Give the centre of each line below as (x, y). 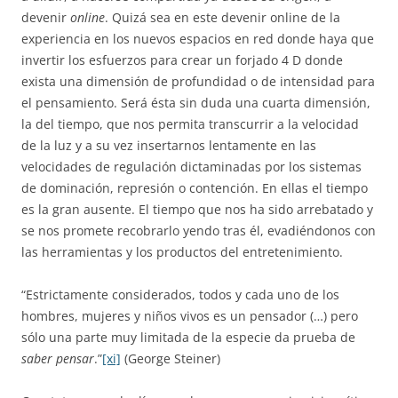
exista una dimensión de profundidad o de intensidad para (198, 81)
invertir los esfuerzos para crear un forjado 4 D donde (182, 60)
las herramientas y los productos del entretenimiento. (182, 252)
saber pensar (58, 358)
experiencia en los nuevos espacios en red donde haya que (198, 39)
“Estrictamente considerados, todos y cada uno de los (180, 295)
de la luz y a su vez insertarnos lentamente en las (169, 145)
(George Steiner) (171, 358)
